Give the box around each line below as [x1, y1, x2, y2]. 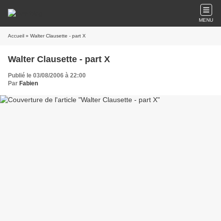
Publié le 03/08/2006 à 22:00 [8, 72, 86, 79]
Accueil [8, 33, 24, 38]
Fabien [19, 80, 38, 87]
